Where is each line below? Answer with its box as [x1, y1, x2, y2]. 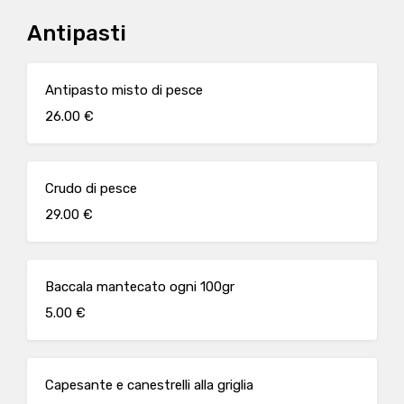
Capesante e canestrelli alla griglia [45, 377, 253, 393]
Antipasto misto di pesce [45, 82, 203, 98]
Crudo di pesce [45, 180, 137, 197]
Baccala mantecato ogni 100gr [45, 279, 234, 295]
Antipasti [27, 21, 126, 46]
